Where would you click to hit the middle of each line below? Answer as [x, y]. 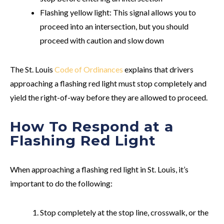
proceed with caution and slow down [102, 40]
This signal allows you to [154, 12]
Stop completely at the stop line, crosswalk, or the [124, 212]
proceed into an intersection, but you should [114, 26]
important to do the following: [61, 183]
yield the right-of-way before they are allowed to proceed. [109, 97]
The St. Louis [32, 69]
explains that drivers [158, 69]
